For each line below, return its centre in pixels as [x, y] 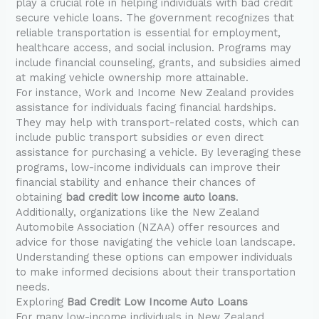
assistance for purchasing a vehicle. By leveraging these [159, 153]
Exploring [42, 302]
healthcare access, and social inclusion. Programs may [154, 48]
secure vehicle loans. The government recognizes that [155, 18]
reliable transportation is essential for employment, [148, 33]
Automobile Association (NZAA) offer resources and [148, 228]
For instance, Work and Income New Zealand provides [155, 93]
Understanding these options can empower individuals [155, 257]
